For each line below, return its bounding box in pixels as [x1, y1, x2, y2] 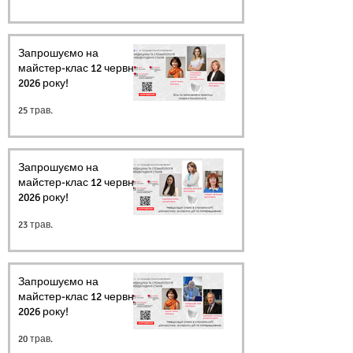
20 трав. [18, 333, 53, 345]
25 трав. [18, 104, 53, 117]
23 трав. [18, 218, 53, 231]
